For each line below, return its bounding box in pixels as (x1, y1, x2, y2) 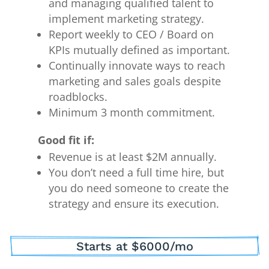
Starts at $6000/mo (76, 239, 193, 254)
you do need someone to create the (49, 181, 229, 196)
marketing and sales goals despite (49, 74, 222, 89)
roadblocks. (49, 89, 108, 104)
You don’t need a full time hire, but (49, 165, 225, 180)
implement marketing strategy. (49, 11, 205, 26)
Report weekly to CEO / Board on (49, 27, 214, 42)
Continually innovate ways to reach (49, 58, 226, 73)
